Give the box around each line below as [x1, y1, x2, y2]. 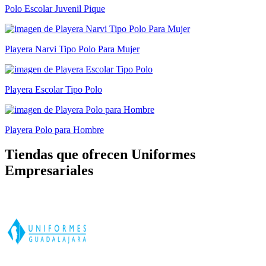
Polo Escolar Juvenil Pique [5, 3, 105, 14]
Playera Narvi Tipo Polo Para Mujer [5, 43, 140, 54]
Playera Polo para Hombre [5, 124, 104, 135]
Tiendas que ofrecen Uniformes [5, 147, 195, 163]
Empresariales [5, 163, 93, 179]
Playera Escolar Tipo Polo [5, 84, 102, 94]
